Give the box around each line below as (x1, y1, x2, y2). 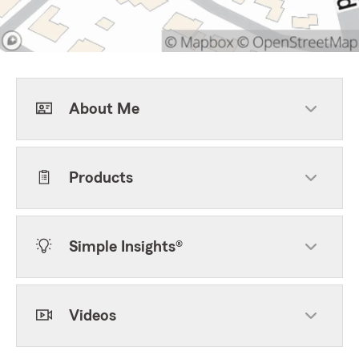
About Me (69, 101, 139, 117)
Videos (69, 308, 116, 324)
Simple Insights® (69, 239, 183, 255)
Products (69, 170, 133, 186)
